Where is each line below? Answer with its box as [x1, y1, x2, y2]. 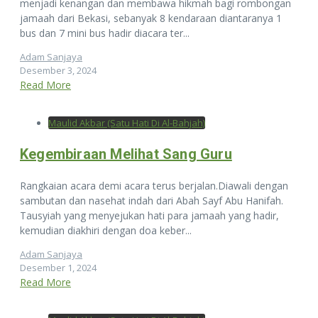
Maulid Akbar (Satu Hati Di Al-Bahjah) [48, 116, 205, 129]
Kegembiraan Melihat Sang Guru [20, 145, 232, 163]
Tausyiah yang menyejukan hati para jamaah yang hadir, [20, 208, 279, 222]
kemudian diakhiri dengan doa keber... [20, 223, 192, 237]
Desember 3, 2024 [20, 63, 97, 77]
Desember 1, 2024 [20, 261, 97, 274]
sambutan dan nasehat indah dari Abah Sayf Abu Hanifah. [20, 193, 283, 207]
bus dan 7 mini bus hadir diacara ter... [20, 26, 190, 40]
